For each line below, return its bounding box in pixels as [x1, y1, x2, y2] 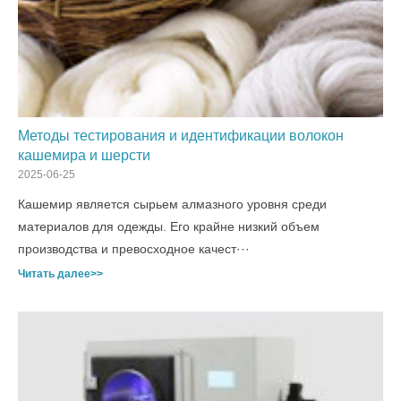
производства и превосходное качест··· [18, 242, 250, 256]
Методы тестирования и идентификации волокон [18, 128, 344, 143]
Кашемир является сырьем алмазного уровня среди [18, 197, 327, 211]
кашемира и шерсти [18, 148, 150, 163]
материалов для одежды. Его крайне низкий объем [18, 219, 320, 234]
